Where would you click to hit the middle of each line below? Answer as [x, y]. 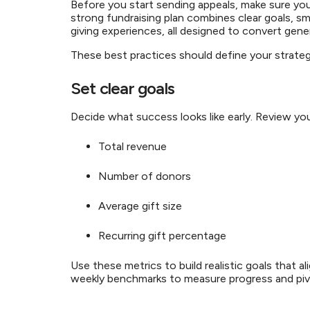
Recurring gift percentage [164, 236]
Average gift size [142, 206]
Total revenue [134, 146]
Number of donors [146, 176]
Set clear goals [125, 88]
